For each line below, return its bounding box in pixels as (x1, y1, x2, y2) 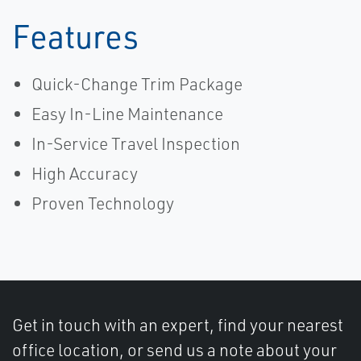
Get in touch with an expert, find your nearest (12, 314, 343, 336)
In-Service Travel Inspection (31, 133, 240, 155)
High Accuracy (31, 163, 138, 185)
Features (12, 15, 139, 57)
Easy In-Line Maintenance (31, 103, 223, 125)
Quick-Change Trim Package (31, 73, 243, 95)
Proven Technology (31, 193, 174, 214)
